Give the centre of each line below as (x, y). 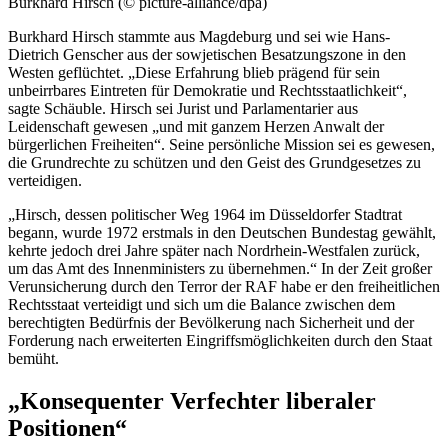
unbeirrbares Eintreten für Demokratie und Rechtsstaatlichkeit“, (207, 90)
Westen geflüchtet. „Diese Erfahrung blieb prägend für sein (194, 72)
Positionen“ (67, 427)
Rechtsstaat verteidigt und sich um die (129, 304)
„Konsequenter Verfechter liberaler (192, 400)
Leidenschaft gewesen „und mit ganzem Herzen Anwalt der (196, 126)
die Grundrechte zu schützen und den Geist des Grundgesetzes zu (214, 162)
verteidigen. (45, 180)
